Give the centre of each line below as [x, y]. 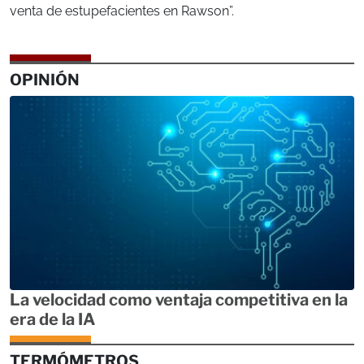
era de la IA [52, 319]
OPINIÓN [45, 80]
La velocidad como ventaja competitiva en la [179, 299]
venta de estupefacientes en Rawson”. [122, 11]
